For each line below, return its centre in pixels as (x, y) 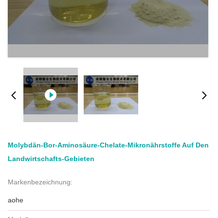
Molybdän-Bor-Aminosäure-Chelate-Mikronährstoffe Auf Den (108, 145)
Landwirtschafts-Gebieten (51, 159)
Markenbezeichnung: (40, 182)
